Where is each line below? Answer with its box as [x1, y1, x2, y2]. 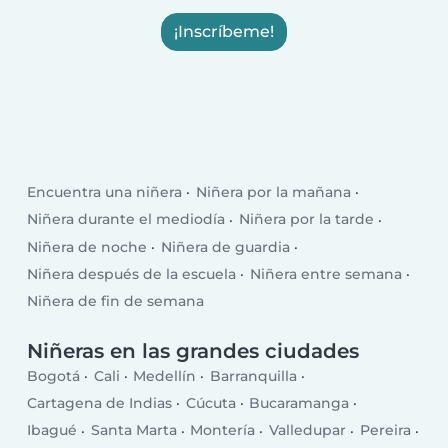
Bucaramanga [249, 394, 350, 413]
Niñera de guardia [160, 237, 290, 256]
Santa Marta [90, 421, 177, 440]
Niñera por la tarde [238, 210, 374, 229]
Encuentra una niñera [27, 183, 183, 202]
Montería [190, 421, 256, 440]
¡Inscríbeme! [174, 21, 274, 41]
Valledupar [268, 421, 346, 440]
